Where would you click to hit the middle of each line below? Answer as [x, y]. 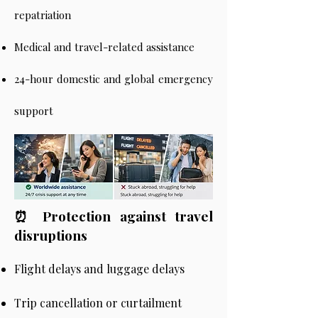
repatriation [43, 15]
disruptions [51, 235]
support [34, 111]
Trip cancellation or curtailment [98, 303]
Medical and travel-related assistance [104, 47]
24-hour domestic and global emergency [114, 79]
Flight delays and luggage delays [99, 269]
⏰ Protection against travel [114, 216]
